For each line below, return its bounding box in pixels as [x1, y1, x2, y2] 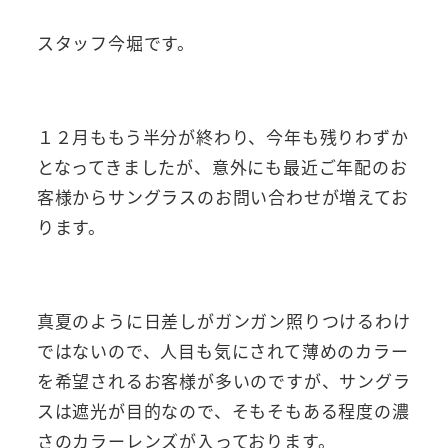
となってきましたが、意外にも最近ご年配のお [36, 154, 408, 180]
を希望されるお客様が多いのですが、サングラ [36, 368, 411, 394]
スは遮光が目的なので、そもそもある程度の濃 [36, 398, 410, 424]
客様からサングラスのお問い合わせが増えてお [36, 184, 409, 210]
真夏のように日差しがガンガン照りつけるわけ [36, 308, 411, 334]
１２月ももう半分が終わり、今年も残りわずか [36, 124, 409, 150]
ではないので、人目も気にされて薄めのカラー [36, 338, 409, 364]
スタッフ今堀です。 [36, 30, 195, 56]
